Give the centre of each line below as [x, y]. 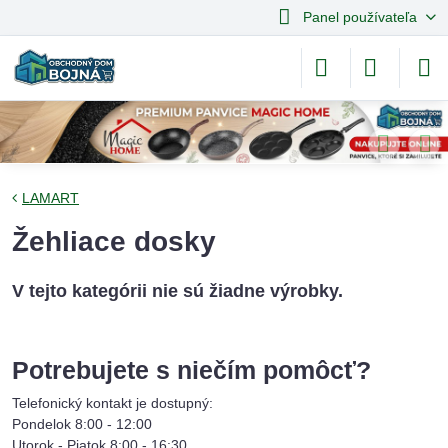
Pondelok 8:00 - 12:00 [82, 424]
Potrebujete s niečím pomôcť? [191, 370]
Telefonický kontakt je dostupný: [112, 403]
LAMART [50, 198]
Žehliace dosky [114, 241]
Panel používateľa [359, 17]
